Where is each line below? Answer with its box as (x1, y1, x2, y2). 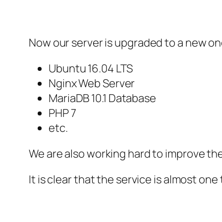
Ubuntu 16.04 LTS (49, 61, 133, 76)
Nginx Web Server (49, 76, 135, 91)
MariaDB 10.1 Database (49, 91, 156, 106)
